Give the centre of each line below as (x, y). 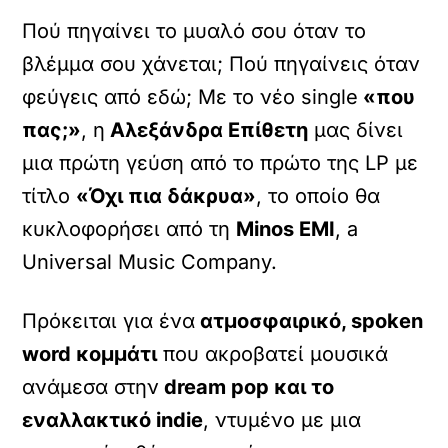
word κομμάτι (90, 354)
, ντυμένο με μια (282, 420)
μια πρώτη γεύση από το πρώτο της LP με (220, 163)
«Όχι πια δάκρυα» (166, 196)
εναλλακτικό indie (113, 420)
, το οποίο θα (318, 196)
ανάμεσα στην (91, 387)
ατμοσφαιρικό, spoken (309, 321)
